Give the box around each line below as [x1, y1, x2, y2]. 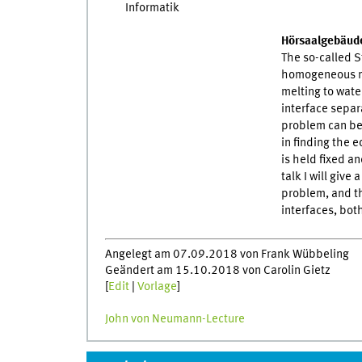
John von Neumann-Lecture [104, 312, 245, 326]
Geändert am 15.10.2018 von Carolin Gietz [104, 263, 330, 277]
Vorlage [137, 280, 177, 293]
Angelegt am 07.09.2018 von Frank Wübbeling [104, 247, 349, 261]
